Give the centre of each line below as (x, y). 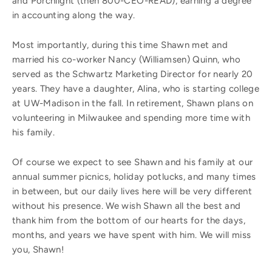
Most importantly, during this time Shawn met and (120, 45)
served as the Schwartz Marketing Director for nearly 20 (133, 74)
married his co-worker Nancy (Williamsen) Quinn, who (127, 59)
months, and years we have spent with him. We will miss (132, 235)
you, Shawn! (38, 249)
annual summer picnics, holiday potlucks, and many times (134, 176)
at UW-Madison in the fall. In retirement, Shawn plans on (133, 103)
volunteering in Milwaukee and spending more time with (131, 117)
